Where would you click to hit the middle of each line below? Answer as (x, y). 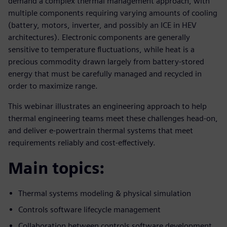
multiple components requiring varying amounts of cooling (113, 13)
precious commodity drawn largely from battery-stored (106, 61)
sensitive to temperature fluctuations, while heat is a (101, 49)
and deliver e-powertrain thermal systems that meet (101, 130)
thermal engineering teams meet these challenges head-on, (113, 118)
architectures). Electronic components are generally (99, 37)
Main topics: (56, 168)
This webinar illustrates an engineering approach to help (107, 106)
